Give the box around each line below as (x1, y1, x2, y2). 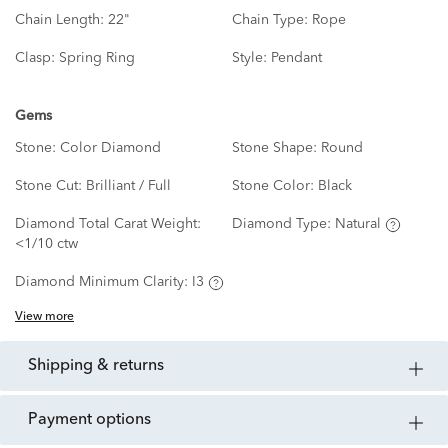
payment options (38, 412, 151, 429)
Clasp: (15, 51, 59, 66)
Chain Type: (231, 13, 312, 28)
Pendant (270, 51, 322, 66)
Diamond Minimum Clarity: (15, 275, 192, 290)
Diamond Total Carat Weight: (15, 217, 201, 232)
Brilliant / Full (86, 179, 171, 194)
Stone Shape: (231, 141, 321, 156)
